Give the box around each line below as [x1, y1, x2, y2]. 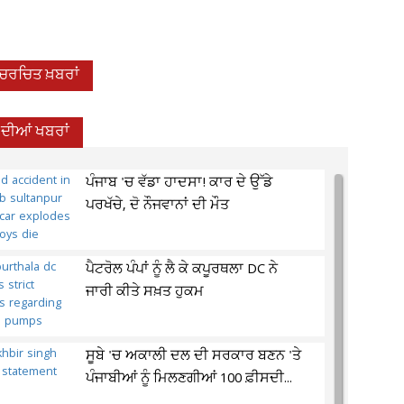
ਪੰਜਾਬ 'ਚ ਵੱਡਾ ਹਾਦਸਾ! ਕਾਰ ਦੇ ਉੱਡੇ [86, 173, 273, 193]
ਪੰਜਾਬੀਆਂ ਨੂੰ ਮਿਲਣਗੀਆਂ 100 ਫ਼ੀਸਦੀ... [86, 369, 293, 389]
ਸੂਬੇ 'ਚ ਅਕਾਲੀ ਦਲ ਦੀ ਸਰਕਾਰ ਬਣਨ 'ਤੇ [86, 346, 302, 366]
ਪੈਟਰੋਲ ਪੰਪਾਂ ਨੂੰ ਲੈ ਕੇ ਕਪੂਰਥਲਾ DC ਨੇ [86, 260, 279, 280]
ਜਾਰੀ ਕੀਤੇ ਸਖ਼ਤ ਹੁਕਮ [86, 282, 205, 302]
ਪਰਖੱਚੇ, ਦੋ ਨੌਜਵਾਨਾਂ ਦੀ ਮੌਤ [86, 196, 230, 216]
